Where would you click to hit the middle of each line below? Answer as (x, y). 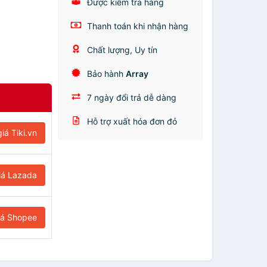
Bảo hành (105, 74)
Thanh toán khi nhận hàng (137, 26)
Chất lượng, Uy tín (121, 50)
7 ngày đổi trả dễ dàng (131, 97)
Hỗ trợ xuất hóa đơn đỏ (131, 121)
